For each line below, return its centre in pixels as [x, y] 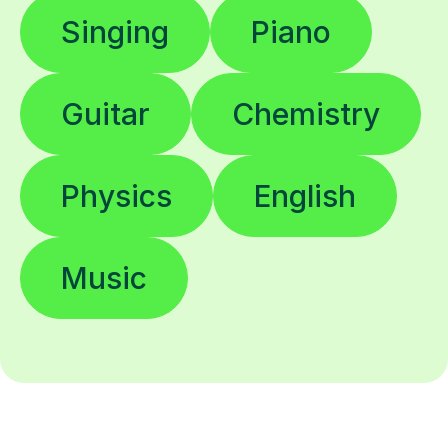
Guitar [105, 114]
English [305, 196]
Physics [116, 196]
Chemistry [306, 114]
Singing [115, 32]
